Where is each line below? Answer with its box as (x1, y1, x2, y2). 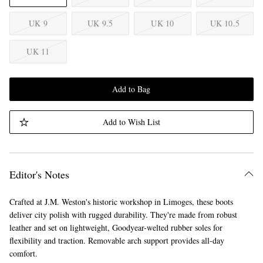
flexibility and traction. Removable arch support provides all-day (9, 235, 224, 246)
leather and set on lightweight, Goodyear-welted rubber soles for (9, 222, 222, 233)
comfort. (9, 248, 38, 259)
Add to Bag (112, 83, 151, 95)
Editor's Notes (9, 167, 69, 181)
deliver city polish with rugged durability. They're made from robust (9, 209, 237, 220)
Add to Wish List (102, 116, 160, 127)
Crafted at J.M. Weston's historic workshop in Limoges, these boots (9, 196, 233, 207)
